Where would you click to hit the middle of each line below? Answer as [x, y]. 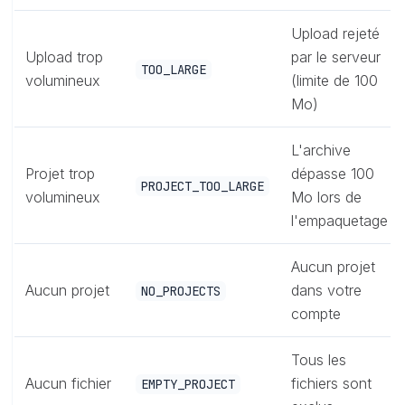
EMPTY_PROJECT [188, 384]
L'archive [321, 150]
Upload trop [64, 57]
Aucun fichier [68, 383]
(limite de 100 [334, 80]
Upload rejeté [335, 33]
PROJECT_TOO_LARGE [202, 186]
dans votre [326, 290]
